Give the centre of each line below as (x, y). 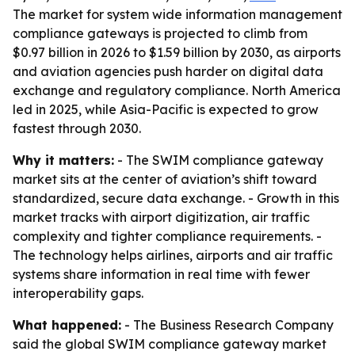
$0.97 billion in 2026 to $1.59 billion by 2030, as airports (177, 52)
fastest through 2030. (77, 128)
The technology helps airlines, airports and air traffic (173, 255)
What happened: (67, 325)
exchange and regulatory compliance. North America (177, 90)
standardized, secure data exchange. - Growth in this (176, 198)
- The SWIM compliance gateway (219, 160)
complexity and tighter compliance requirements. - (167, 236)
